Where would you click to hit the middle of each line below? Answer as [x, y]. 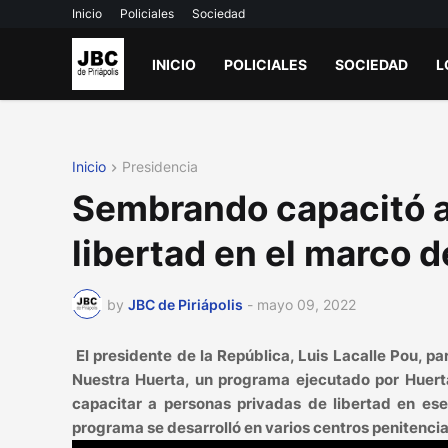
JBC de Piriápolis [185, 304]
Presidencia [160, 166]
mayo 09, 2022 [306, 304]
